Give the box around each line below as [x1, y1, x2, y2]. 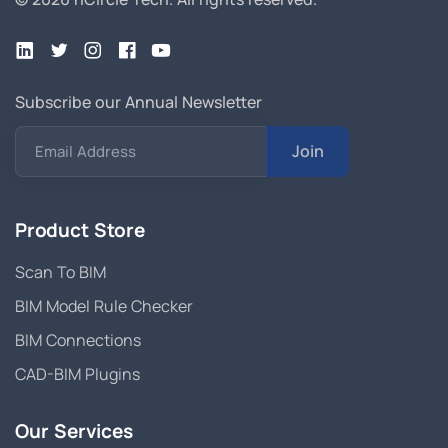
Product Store [15, 216, 145, 243]
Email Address [35, 140, 136, 162]
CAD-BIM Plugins [15, 362, 140, 385]
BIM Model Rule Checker [15, 294, 193, 317]
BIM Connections [15, 328, 141, 351]
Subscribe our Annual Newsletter [15, 90, 262, 113]
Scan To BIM [15, 260, 106, 283]
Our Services [15, 417, 133, 444]
